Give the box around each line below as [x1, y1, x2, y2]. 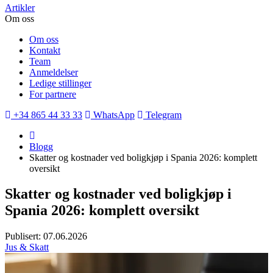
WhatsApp [91, 109, 135, 120]
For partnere [29, 88, 76, 99]
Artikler [5, 2, 35, 13]
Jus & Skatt [5, 242, 49, 253]
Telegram [143, 109, 182, 120]
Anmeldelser [29, 66, 78, 77]
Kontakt [29, 44, 60, 55]
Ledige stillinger [29, 77, 91, 88]
